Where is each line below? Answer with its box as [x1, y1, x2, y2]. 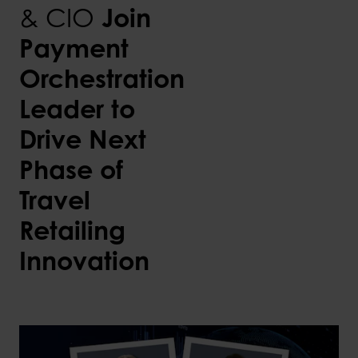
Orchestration [19, 62, 185, 94]
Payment [19, 32, 129, 64]
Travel [19, 184, 90, 216]
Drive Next [19, 123, 146, 155]
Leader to [19, 93, 135, 125]
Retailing [19, 214, 125, 246]
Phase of [19, 153, 123, 185]
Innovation [19, 245, 149, 276]
